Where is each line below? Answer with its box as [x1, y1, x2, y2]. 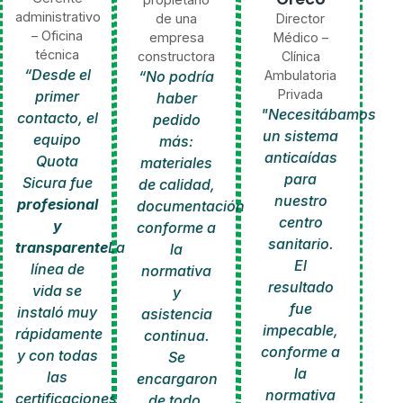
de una [156, 11, 198, 27]
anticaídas [264, 148, 337, 167]
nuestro [273, 192, 327, 210]
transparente [15, 237, 109, 256]
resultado [267, 278, 334, 297]
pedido [152, 111, 201, 130]
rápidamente [15, 324, 103, 343]
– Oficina [31, 27, 84, 43]
